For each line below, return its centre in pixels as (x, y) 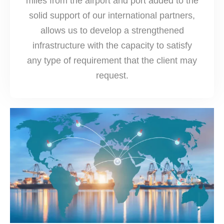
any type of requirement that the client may (112, 60)
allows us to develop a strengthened (112, 30)
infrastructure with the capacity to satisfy (112, 45)
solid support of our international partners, (112, 15)
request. (112, 75)
